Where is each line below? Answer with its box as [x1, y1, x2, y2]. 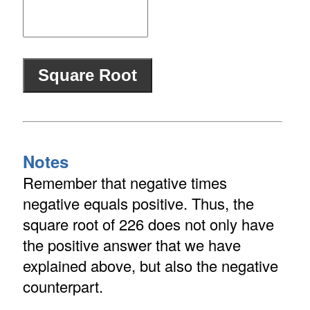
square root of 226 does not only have [22, 213, 274, 235]
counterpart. [22, 275, 103, 298]
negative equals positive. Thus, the [22, 192, 254, 215]
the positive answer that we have [22, 234, 241, 256]
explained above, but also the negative [22, 255, 278, 277]
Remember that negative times [22, 172, 227, 194]
